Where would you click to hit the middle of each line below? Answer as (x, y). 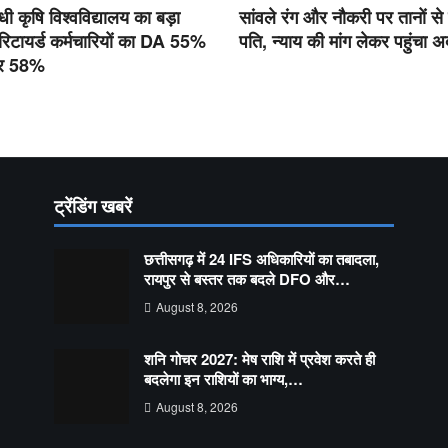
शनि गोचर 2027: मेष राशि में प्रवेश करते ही (259, 358)
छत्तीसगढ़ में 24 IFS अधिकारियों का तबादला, (261, 258)
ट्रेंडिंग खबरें (93, 205)
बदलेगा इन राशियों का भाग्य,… (223, 378)
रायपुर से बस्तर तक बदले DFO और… (247, 278)
